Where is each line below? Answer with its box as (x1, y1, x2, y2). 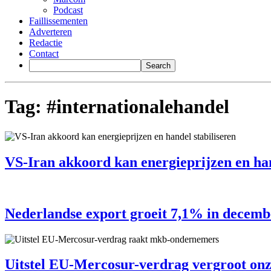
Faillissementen (29, 16, 88, 26)
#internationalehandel (47, 96, 229, 118)
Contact (29, 48, 59, 59)
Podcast (53, 5, 83, 15)
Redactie (29, 38, 62, 48)
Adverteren (29, 27, 72, 37)
